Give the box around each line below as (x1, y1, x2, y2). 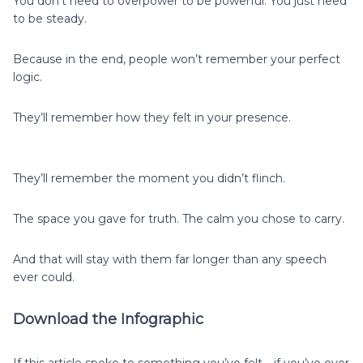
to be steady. (13, 11, 87, 26)
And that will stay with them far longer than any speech (13, 251, 327, 267)
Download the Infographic (13, 310, 203, 328)
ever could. (13, 269, 75, 284)
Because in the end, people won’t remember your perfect (13, 51, 340, 66)
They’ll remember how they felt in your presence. (13, 109, 291, 125)
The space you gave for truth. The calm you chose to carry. (13, 211, 344, 226)
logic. (13, 69, 42, 84)
